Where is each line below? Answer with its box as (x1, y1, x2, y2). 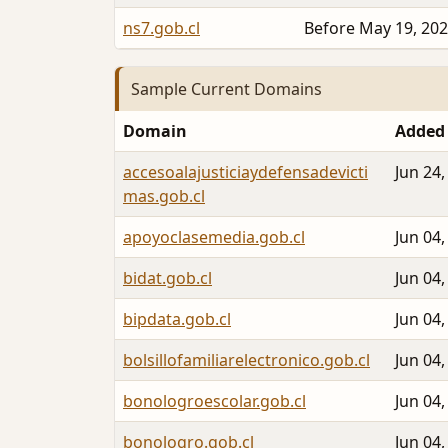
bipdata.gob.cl (123, 308, 231, 331)
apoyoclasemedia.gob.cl (123, 226, 305, 249)
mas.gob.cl (123, 185, 205, 208)
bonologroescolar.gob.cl (123, 390, 306, 413)
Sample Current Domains (131, 77, 322, 100)
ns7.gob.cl (123, 16, 200, 39)
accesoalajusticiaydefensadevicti (123, 161, 368, 184)
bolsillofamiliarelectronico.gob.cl (123, 349, 370, 372)
